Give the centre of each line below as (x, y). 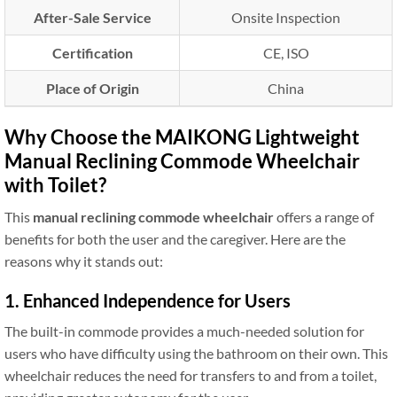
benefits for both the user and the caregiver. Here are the (175, 239)
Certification (92, 53)
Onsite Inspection (286, 17)
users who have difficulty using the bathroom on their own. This (196, 353)
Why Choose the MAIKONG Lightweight (182, 137)
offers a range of (324, 217)
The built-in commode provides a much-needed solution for (184, 331)
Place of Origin (92, 88)
